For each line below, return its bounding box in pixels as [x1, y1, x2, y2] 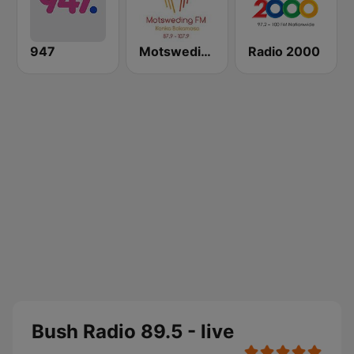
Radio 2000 [248, 43, 320, 59]
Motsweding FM [201, 43, 211, 59]
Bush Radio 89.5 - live [32, 320, 234, 343]
